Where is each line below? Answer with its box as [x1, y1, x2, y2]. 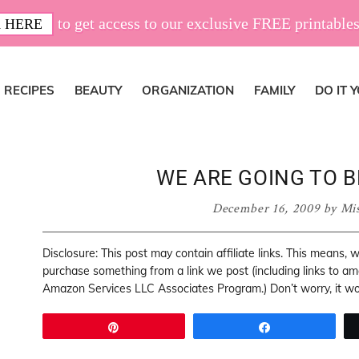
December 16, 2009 [212, 200, 321, 217]
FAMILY [254, 83, 295, 98]
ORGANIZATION [142, 83, 234, 98]
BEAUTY [75, 83, 122, 98]
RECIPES [4, 83, 54, 98]
